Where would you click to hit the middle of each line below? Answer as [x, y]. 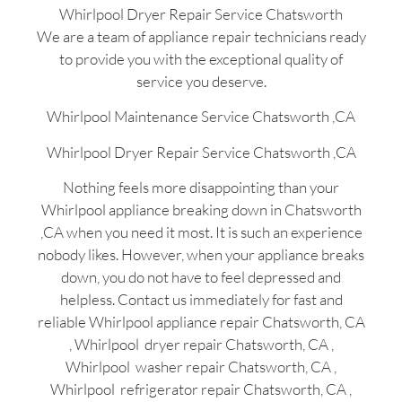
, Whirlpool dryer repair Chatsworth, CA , [201, 345]
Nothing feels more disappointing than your [201, 188]
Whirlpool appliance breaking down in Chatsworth [201, 210]
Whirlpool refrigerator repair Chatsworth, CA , [201, 389]
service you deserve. [201, 82]
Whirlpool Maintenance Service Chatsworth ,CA [201, 117]
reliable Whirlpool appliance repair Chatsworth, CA [201, 322]
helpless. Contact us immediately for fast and [201, 300]
